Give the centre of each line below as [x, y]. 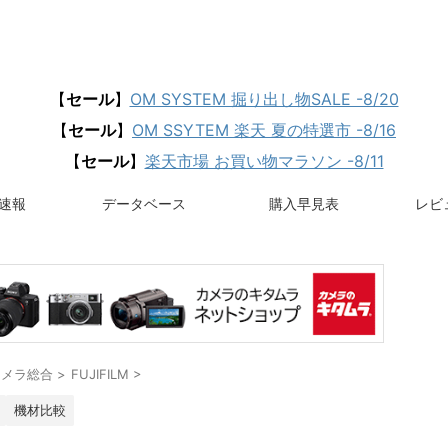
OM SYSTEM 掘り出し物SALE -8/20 [264, 99]
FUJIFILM [100, 374]
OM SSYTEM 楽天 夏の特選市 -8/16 [264, 130]
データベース [144, 203]
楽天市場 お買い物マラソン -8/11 [264, 161]
